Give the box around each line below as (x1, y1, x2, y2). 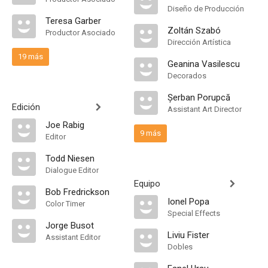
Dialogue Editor (45, 166, 99, 175)
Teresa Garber (45, 16, 101, 26)
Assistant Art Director (167, 105, 242, 114)
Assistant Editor (45, 233, 100, 242)
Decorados (167, 71, 206, 80)
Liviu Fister (167, 230, 209, 240)
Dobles (167, 242, 193, 251)
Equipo (134, 178, 160, 189)
